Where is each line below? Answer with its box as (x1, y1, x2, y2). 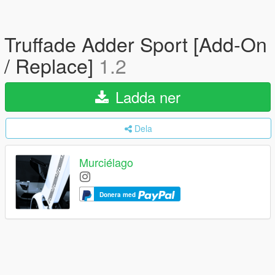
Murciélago (79, 154, 133, 171)
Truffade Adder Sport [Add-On (4, 29, 267, 58)
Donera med (99, 190, 137, 199)
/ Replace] (4, 51, 99, 79)
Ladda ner (111, 86, 180, 107)
